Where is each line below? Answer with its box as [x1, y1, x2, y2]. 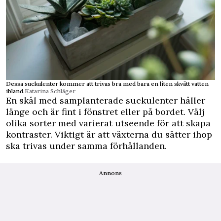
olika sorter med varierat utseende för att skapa [6, 117, 211, 129]
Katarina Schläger [25, 87, 75, 95]
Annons [99, 169, 122, 177]
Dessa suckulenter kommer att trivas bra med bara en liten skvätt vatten [6, 79, 209, 87]
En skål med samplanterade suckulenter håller [6, 94, 205, 106]
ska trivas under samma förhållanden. [6, 140, 167, 151]
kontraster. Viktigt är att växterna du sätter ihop [6, 128, 212, 140]
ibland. [6, 87, 25, 95]
